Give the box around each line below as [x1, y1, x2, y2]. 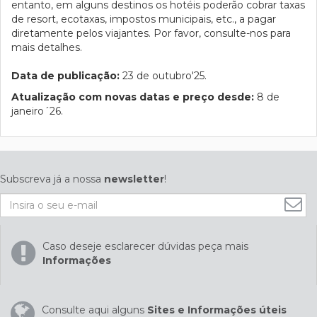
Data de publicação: [11, 69, 120, 82]
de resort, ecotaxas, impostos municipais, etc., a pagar [11, 13, 276, 25]
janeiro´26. [11, 105, 63, 117]
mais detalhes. [11, 41, 82, 54]
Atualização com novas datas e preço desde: [11, 91, 254, 103]
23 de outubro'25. [120, 69, 207, 82]
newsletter [104, 173, 164, 185]
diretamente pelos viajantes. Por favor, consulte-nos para [11, 27, 291, 40]
